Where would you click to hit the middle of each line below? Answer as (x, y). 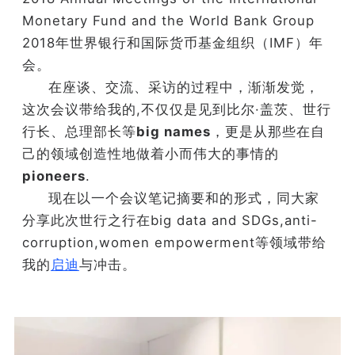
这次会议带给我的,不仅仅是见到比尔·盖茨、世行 (176, 110)
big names (173, 132)
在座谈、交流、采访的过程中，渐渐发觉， (184, 88)
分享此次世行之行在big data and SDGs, (153, 221)
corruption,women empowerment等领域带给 (174, 243)
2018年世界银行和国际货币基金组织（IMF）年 (172, 43)
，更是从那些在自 (267, 132)
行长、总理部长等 (79, 132)
